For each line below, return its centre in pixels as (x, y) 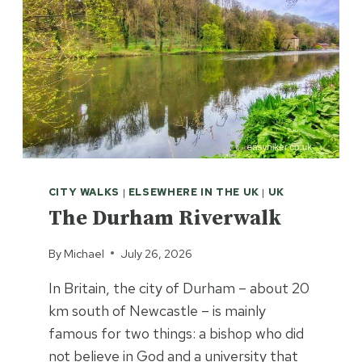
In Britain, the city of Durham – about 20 (179, 288)
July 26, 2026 (156, 253)
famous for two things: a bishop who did (176, 333)
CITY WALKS (84, 192)
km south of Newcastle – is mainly (157, 310)
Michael (84, 253)
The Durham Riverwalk (164, 219)
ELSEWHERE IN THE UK (194, 192)
